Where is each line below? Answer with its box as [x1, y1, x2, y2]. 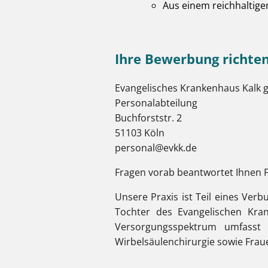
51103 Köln [115, 126, 165, 139]
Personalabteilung [115, 96, 197, 109]
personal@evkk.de [115, 141, 197, 154]
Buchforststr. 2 [115, 111, 182, 124]
